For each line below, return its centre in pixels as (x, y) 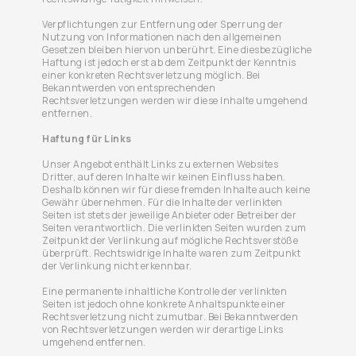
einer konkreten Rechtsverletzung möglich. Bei (151, 75)
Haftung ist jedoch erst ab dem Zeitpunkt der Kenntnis (169, 62)
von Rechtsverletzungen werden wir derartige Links (163, 329)
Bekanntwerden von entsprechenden (129, 88)
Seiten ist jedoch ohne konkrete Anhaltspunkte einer (164, 304)
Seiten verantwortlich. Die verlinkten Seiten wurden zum (174, 228)
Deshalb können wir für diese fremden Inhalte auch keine (176, 190)
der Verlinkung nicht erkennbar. (117, 266)
